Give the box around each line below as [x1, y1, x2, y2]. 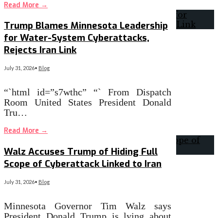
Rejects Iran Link [4, 44, 76, 56]
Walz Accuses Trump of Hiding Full [4, 145, 158, 158]
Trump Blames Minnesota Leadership [4, 19, 168, 32]
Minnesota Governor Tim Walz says [4, 200, 172, 211]
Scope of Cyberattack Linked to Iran [4, 158, 162, 170]
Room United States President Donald [4, 97, 172, 108]
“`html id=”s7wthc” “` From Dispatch [4, 87, 172, 98]
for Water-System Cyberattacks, [4, 32, 149, 44]
